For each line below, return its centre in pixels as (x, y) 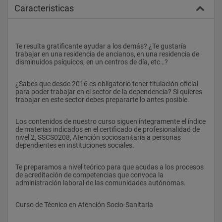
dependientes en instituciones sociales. (75, 145)
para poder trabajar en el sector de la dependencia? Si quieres (109, 91)
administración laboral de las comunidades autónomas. (101, 183)
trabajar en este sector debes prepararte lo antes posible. (102, 99)
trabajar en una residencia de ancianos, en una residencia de (107, 54)
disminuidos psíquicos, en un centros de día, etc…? (92, 62)
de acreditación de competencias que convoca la (89, 175)
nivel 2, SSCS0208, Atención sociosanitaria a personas (98, 137)
